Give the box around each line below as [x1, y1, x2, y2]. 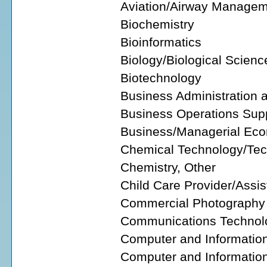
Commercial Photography [120, 195, 265, 210]
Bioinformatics [120, 35, 201, 49]
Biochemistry [120, 17, 194, 31]
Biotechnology [120, 70, 201, 85]
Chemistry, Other [120, 160, 216, 174]
